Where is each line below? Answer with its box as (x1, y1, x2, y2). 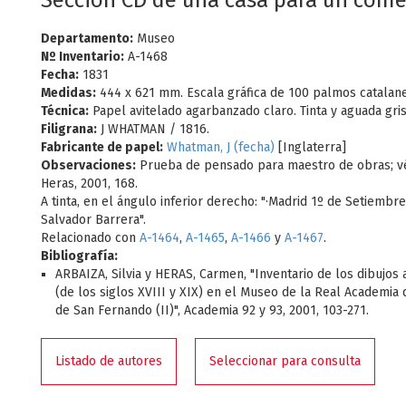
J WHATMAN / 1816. (97, 121, 209, 137)
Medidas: (41, 85, 96, 101)
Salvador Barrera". (41, 212, 146, 227)
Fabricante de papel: (41, 140, 163, 155)
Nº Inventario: (41, 49, 124, 64)
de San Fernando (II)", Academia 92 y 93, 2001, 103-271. (55, 303, 369, 318)
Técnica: (41, 103, 89, 119)
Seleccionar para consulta (209, 353, 361, 369)
